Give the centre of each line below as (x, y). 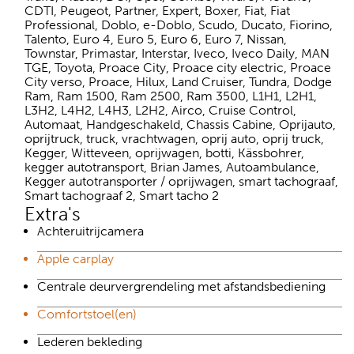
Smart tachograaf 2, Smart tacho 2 (122, 195)
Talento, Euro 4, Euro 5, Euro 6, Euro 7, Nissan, (156, 39)
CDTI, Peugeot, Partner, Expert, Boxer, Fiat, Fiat (157, 10)
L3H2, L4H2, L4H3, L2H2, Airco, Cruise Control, (160, 110)
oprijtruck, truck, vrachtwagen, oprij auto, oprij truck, (174, 138)
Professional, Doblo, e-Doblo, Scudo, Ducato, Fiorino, (179, 24)
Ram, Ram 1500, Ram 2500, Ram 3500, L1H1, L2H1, (171, 96)
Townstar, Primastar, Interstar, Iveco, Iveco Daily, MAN (177, 53)
